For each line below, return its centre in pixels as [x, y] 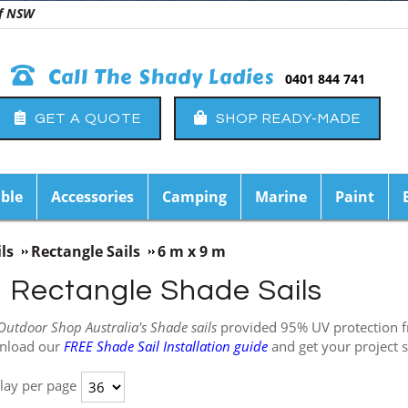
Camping [194, 197]
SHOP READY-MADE [286, 118]
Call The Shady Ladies [158, 77]
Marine [281, 197]
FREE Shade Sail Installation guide [166, 346]
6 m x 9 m [192, 251]
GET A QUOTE [86, 118]
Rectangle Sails [86, 251]
